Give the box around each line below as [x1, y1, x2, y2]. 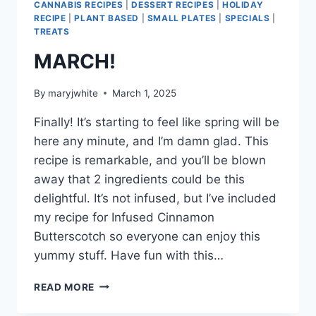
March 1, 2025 [112, 87, 177, 99]
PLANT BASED [74, 13, 139, 24]
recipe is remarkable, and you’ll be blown [34, 152, 266, 167]
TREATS [34, 26, 70, 37]
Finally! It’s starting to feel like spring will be [34, 114, 279, 129]
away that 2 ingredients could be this [34, 171, 245, 186]
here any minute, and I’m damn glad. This [34, 133, 269, 148]
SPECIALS [224, 13, 270, 24]
